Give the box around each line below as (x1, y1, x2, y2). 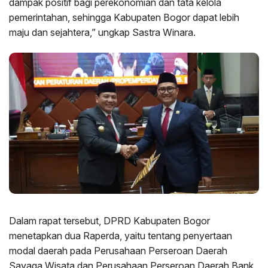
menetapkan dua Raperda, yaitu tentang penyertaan (9, 229, 232, 242)
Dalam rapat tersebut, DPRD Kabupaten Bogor (9, 214, 210, 227)
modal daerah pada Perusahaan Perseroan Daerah (9, 244, 227, 257)
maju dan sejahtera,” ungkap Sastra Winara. (9, 26, 196, 39)
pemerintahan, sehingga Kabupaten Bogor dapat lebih (9, 11, 239, 24)
